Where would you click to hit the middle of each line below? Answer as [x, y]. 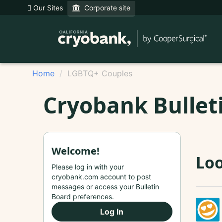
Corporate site [105, 8]
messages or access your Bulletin [105, 186]
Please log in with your [88, 166]
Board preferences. [83, 196]
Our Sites [47, 8]
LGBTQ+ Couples [100, 73]
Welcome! [76, 151]
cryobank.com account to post [101, 176]
